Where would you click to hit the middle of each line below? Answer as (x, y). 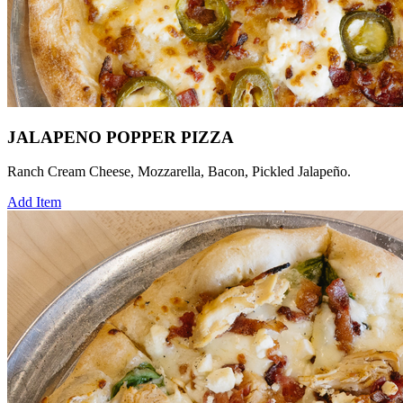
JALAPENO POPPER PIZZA (121, 137)
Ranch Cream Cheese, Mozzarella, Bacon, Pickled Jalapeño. (179, 172)
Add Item (34, 202)
